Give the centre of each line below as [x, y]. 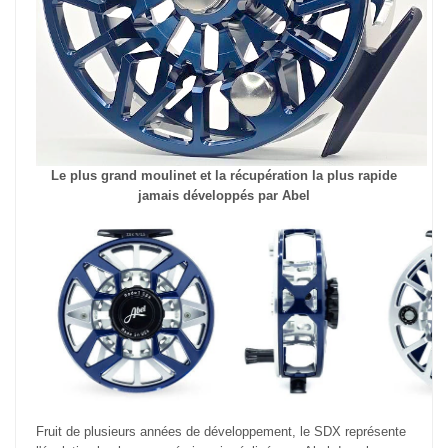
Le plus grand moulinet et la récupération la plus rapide [224, 176]
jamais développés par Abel [224, 196]
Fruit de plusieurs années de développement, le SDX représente [221, 432]
